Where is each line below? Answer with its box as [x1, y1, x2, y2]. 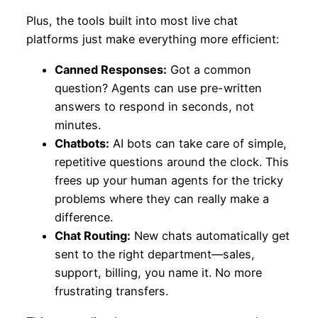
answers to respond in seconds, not [54, 99, 254, 114]
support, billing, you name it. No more [54, 265, 262, 280]
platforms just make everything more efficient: [26, 32, 279, 47]
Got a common [166, 62, 251, 77]
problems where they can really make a [54, 192, 269, 207]
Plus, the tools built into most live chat [26, 13, 238, 28]
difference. [54, 210, 113, 225]
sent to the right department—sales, [54, 247, 255, 262]
